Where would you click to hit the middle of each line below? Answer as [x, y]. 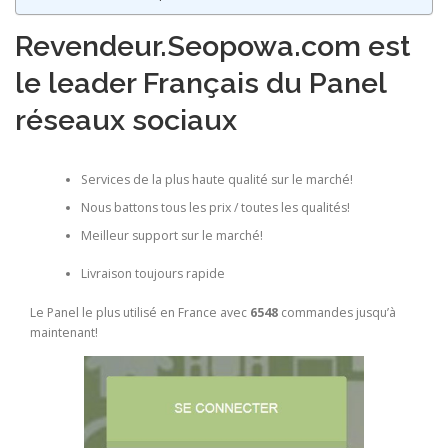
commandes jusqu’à [337, 312]
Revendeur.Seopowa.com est [212, 45]
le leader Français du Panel [200, 82]
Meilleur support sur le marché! [171, 236]
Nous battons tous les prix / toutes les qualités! [215, 208]
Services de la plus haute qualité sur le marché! [216, 180]
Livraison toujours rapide [152, 274]
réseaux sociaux [126, 119]
